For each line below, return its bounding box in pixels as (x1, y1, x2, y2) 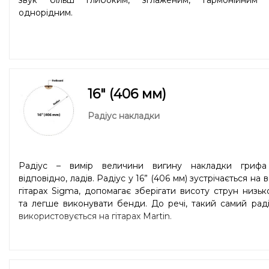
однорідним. (19, 7, 73, 18)
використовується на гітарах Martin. (19, 210, 172, 222)
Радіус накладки (88, 110, 160, 121)
